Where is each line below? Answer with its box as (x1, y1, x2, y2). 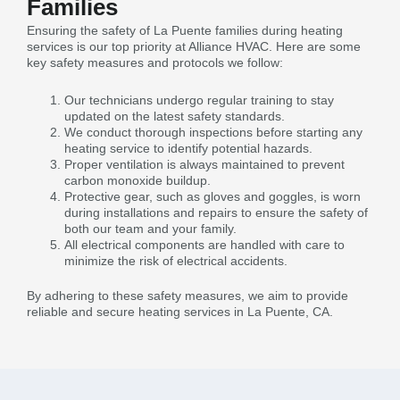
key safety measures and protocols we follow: (27, 54, 283, 70)
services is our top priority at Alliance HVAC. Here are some (27, 38, 361, 54)
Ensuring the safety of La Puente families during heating (27, 22, 343, 37)
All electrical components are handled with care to (64, 237, 345, 253)
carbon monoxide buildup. (64, 173, 211, 188)
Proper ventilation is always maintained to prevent (64, 157, 345, 172)
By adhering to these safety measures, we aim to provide (27, 288, 348, 304)
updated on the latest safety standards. (64, 109, 285, 124)
